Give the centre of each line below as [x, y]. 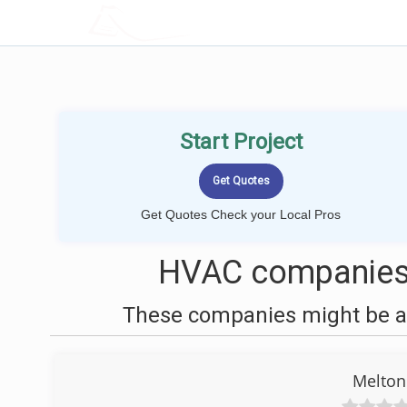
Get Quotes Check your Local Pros [241, 214]
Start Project [241, 142]
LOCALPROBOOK [194, 22]
